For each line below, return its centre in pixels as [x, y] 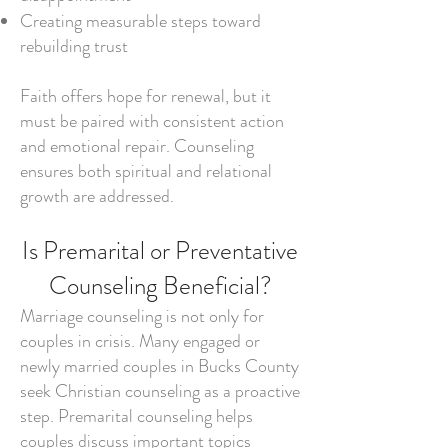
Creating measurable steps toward [140, 21]
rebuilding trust [74, 46]
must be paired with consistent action [152, 121]
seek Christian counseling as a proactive [160, 391]
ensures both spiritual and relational [146, 171]
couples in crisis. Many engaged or [140, 341]
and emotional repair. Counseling [137, 146]
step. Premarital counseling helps [136, 416]
